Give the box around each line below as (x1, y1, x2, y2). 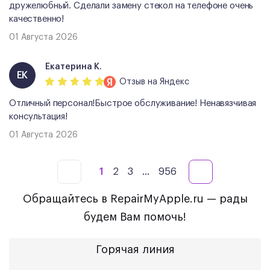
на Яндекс (145, 78, 189, 87)
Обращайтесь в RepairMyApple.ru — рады (22, 193, 248, 204)
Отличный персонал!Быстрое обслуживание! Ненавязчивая (9, 98, 257, 108)
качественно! (9, 14, 64, 24)
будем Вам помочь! (84, 211, 186, 222)
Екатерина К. (45, 63, 102, 72)
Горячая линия (95, 243, 175, 255)
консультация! (9, 111, 68, 121)
